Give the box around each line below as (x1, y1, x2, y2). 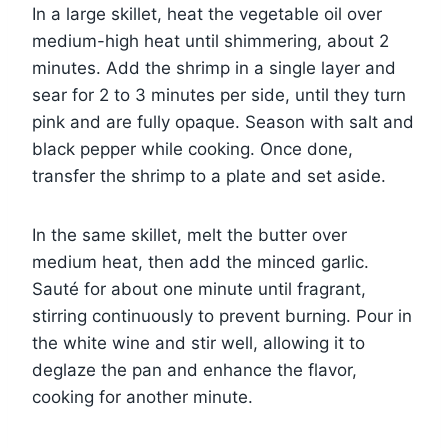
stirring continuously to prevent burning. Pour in (32, 305, 412, 326)
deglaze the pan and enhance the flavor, (32, 359, 357, 380)
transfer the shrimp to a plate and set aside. (32, 165, 386, 186)
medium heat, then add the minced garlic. (32, 251, 369, 272)
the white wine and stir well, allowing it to (32, 332, 365, 353)
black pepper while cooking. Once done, (32, 138, 353, 159)
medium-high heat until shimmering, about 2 (32, 30, 389, 51)
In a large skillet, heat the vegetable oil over (32, 3, 382, 24)
